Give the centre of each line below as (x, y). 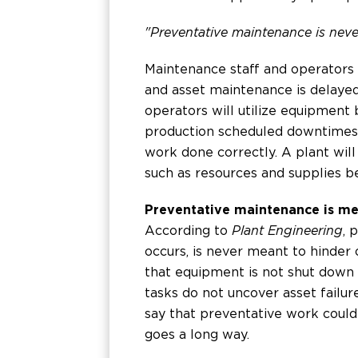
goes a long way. (197, 334)
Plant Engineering (287, 231)
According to (188, 231)
